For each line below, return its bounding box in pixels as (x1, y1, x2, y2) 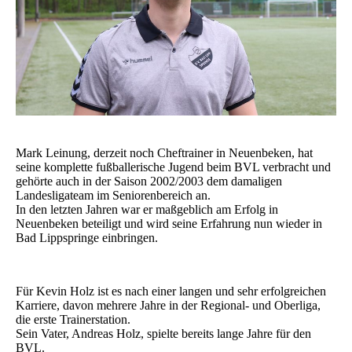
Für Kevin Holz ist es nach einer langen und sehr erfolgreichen (16, 284, 326, 299)
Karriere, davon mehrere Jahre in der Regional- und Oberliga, (16, 299, 321, 313)
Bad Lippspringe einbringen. (16, 231, 158, 245)
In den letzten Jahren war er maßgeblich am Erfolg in (16, 203, 278, 217)
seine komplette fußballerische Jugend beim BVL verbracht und (16, 160, 331, 174)
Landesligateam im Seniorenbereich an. (16, 189, 211, 203)
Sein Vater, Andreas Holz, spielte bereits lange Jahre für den (16, 327, 311, 341)
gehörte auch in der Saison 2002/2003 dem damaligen (16, 174, 282, 189)
